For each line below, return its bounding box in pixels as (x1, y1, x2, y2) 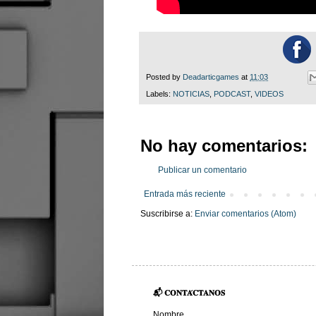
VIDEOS (255, 90, 284, 99)
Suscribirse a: (140, 209, 195, 219)
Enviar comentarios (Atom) (195, 209, 296, 219)
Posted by (146, 73, 183, 82)
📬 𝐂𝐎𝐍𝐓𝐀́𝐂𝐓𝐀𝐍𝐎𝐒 (153, 288, 225, 298)
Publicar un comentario (158, 165, 247, 176)
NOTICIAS (173, 90, 209, 99)
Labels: (146, 90, 173, 99)
